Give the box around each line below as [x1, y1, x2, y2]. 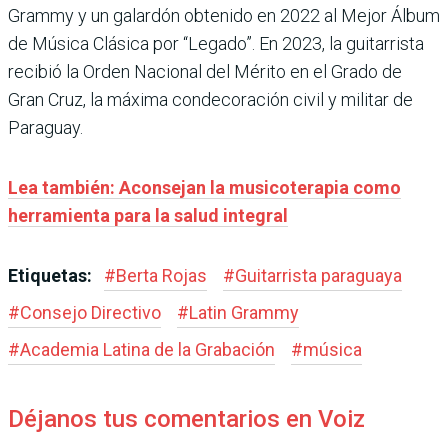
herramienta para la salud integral [8, 204, 288, 226]
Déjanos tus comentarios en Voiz [8, 404, 365, 433]
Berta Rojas [116, 264, 207, 286]
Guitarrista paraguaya [235, 264, 402, 286]
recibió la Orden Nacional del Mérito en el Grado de [8, 60, 402, 82]
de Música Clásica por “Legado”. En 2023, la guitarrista [8, 32, 424, 54]
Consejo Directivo [20, 301, 161, 323]
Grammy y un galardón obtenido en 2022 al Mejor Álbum [8, 4, 440, 26]
